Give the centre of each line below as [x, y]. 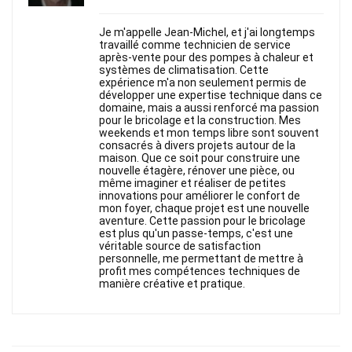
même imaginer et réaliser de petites [192, 183]
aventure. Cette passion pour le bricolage [202, 221]
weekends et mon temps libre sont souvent [209, 133]
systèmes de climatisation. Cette [184, 70]
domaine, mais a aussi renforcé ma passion [209, 108]
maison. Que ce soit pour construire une [200, 158]
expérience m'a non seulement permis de [203, 83]
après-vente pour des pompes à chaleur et [206, 58]
